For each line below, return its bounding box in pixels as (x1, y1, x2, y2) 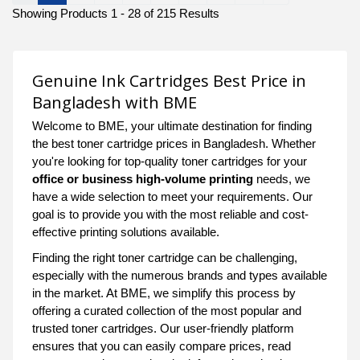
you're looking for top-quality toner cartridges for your (32, 153, 307, 168)
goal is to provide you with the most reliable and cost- (32, 207, 309, 221)
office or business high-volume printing (32, 171, 253, 186)
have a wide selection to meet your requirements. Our (32, 189, 313, 203)
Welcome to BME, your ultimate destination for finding (32, 118, 312, 133)
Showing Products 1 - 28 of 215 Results (12, 6, 219, 20)
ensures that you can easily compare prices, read (32, 338, 291, 353)
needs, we (253, 171, 310, 186)
